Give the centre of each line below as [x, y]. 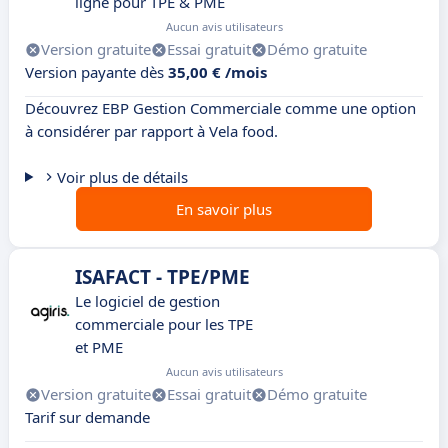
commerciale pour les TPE [164, 324]
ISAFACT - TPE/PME [162, 277]
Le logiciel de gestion [147, 301]
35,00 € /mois [217, 72]
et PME [99, 347]
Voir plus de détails [122, 177]
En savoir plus [224, 209]
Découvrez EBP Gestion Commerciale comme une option [220, 108]
